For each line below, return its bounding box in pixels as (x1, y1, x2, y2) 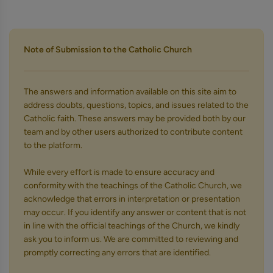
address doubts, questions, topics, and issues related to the (24, 100, 249, 110)
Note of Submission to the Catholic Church (24, 44, 192, 55)
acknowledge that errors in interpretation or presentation (24, 194, 240, 204)
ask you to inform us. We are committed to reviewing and (24, 234, 238, 244)
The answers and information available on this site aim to (24, 87, 236, 97)
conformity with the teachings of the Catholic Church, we (24, 180, 242, 191)
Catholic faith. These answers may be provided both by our (24, 113, 246, 124)
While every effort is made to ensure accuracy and (24, 167, 214, 177)
